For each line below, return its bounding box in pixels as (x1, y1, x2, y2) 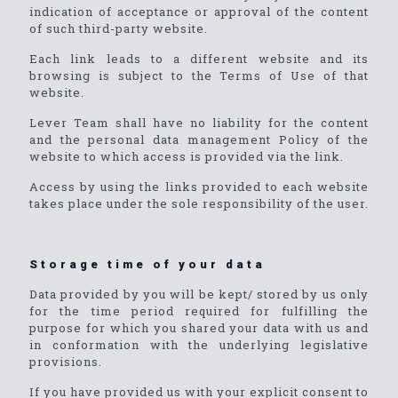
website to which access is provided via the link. (29, 148, 344, 164)
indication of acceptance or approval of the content (29, 4, 369, 20)
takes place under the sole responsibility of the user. (29, 195, 369, 211)
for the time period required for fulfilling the (29, 303, 369, 319)
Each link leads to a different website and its (29, 51, 369, 67)
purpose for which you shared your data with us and (29, 320, 369, 336)
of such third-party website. (29, 20, 208, 36)
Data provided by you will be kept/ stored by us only (29, 286, 369, 302)
